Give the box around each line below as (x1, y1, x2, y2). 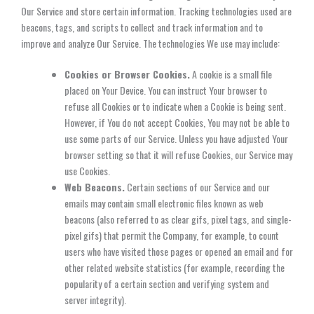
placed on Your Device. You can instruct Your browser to (64, 82, 267, 97)
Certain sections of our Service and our (125, 179, 270, 194)
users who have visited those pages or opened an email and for (64, 243, 293, 259)
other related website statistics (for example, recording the (64, 259, 285, 275)
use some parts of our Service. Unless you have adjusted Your (64, 130, 288, 146)
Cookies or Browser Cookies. (64, 66, 190, 81)
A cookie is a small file (190, 66, 272, 81)
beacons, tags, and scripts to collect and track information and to (21, 19, 263, 34)
